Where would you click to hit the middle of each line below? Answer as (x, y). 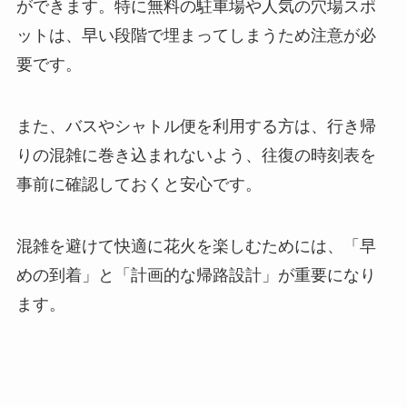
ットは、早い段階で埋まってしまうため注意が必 (196, 36)
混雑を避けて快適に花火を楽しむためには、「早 (196, 247)
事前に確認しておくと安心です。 (139, 185)
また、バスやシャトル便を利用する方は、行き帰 (196, 127)
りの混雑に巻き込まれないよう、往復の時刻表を (196, 156)
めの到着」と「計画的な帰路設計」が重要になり (196, 276)
